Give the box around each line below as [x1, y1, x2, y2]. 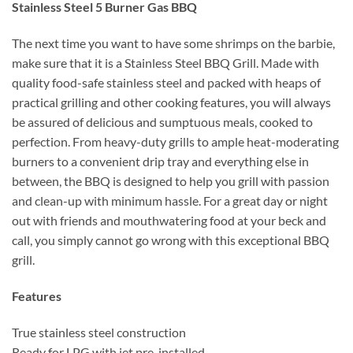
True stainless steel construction [12, 324, 186, 340]
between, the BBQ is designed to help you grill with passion [12, 173, 329, 189]
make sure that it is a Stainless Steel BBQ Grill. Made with [12, 55, 319, 71]
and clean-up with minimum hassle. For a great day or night [12, 193, 328, 209]
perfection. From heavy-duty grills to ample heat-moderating [12, 134, 339, 150]
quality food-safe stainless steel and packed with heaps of [12, 75, 321, 91]
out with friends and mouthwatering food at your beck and [12, 213, 326, 229]
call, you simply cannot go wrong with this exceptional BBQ [12, 232, 329, 248]
